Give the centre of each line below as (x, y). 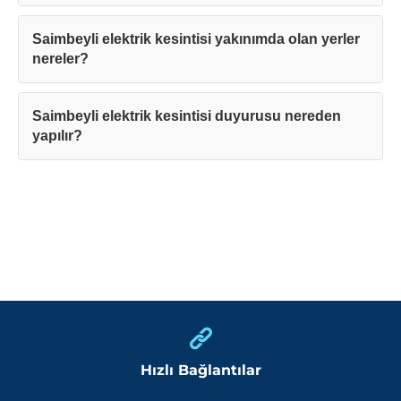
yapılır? (57, 136)
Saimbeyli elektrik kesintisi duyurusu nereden (187, 116)
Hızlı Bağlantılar (200, 371)
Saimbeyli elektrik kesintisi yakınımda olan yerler (196, 39)
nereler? (60, 59)
